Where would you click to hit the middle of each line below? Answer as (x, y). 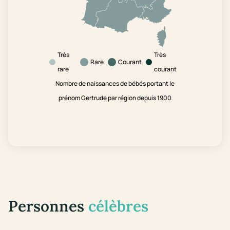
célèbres (118, 206)
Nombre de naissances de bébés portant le (115, 84)
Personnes (48, 206)
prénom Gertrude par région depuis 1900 (115, 98)
